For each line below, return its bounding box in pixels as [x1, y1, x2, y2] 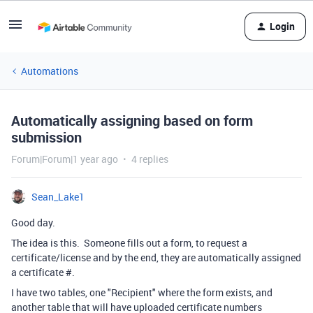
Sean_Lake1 [31, 190, 85, 203]
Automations [21, 64, 78, 78]
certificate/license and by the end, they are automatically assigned [11, 251, 301, 264]
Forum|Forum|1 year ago [11, 152, 118, 166]
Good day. [11, 216, 55, 229]
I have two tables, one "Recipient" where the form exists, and [11, 286, 272, 299]
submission [11, 128, 82, 147]
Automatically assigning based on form [11, 111, 253, 130]
